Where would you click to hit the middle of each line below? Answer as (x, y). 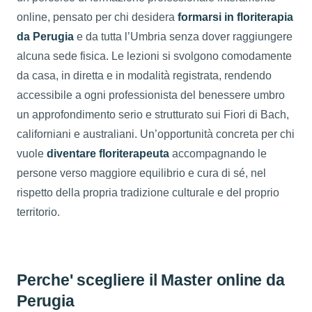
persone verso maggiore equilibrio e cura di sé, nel (141, 173)
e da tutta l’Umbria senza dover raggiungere (183, 36)
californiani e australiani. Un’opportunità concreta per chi (156, 134)
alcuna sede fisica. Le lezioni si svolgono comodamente (154, 56)
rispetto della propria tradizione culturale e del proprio (148, 192)
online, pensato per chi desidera (97, 17)
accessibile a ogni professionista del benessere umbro (151, 95)
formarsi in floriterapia (235, 17)
